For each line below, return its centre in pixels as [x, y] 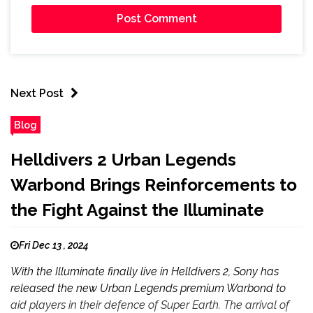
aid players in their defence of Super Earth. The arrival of [150, 305]
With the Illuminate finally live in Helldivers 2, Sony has [145, 271]
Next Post [37, 93]
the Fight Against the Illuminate [137, 210]
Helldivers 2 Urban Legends [123, 160]
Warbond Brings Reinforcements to [154, 185]
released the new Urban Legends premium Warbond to [148, 288]
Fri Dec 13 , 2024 [54, 245]
